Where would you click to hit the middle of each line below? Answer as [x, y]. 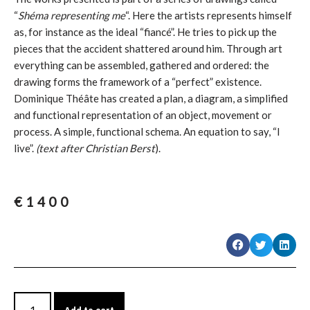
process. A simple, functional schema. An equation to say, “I [147, 132]
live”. [25, 148]
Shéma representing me [72, 16]
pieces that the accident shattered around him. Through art [148, 49]
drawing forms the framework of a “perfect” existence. [138, 82]
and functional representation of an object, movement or [143, 115]
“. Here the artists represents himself [209, 16]
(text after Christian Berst [95, 148]
